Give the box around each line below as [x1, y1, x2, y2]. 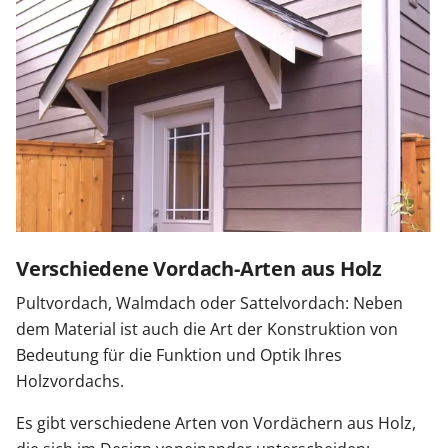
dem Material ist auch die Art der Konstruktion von [16, 318, 398, 341]
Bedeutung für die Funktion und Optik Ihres [16, 344, 342, 367]
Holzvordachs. [16, 370, 124, 393]
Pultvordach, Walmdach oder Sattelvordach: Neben [16, 292, 403, 315]
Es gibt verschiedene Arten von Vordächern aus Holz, [16, 412, 416, 435]
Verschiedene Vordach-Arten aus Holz [16, 255, 382, 283]
